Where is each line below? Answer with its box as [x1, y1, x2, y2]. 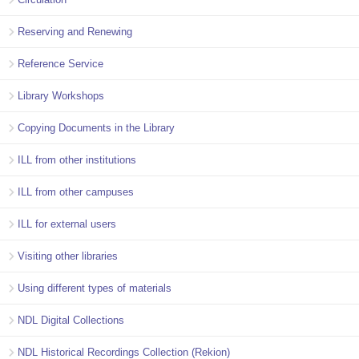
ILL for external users [18, 217, 116, 230]
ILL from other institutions [18, 153, 136, 166]
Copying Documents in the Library [18, 121, 175, 134]
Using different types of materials [18, 281, 171, 294]
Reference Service [18, 57, 103, 70]
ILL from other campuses [18, 185, 134, 198]
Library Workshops [18, 89, 104, 102]
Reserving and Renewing [18, 25, 132, 38]
